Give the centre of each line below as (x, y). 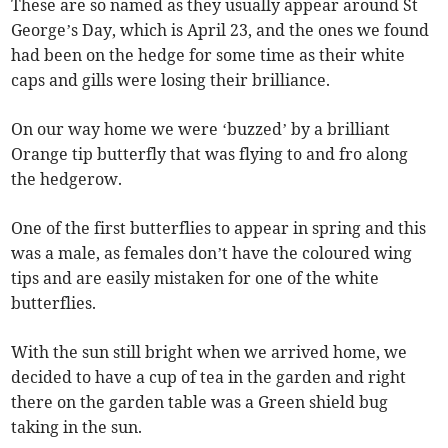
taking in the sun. (77, 427)
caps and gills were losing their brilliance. (171, 80)
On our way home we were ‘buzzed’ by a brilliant (201, 129)
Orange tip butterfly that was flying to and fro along (210, 154)
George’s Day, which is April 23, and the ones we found (220, 30)
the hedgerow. (67, 179)
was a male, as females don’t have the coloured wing (212, 253)
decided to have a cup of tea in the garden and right (209, 377)
